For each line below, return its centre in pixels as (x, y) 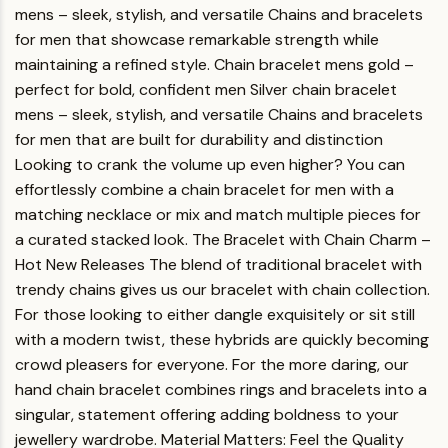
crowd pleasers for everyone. (121, 364)
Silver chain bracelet (323, 89)
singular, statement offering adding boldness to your (207, 414)
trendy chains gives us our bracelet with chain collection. (222, 289)
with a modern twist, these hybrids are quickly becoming (222, 339)
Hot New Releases (80, 264)
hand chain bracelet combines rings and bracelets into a (221, 389)
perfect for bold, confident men (130, 89)
